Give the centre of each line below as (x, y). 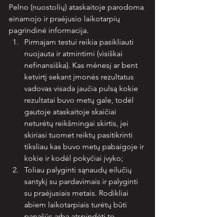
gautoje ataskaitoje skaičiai (71, 112)
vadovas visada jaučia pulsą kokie (82, 88)
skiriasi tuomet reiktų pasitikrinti (79, 135)
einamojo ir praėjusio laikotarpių (65, 19)
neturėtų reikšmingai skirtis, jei (77, 123)
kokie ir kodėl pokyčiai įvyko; (74, 158)
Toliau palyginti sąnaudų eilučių (79, 170)
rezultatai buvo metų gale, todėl (80, 100)
